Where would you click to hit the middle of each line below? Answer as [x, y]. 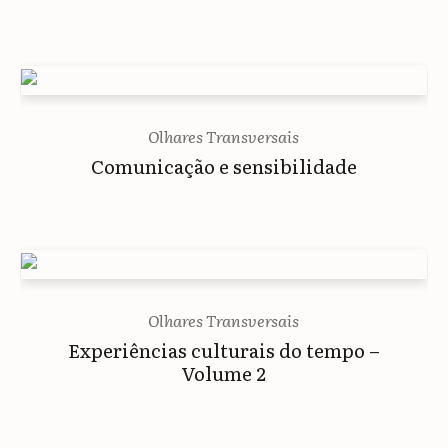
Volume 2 [223, 372]
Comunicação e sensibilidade [223, 165]
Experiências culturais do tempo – [223, 349]
